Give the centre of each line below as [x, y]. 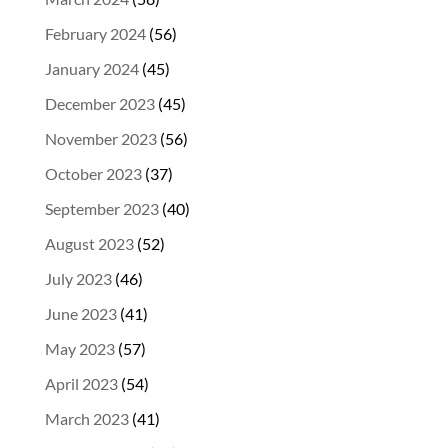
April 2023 [81, 383]
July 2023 [78, 278]
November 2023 [100, 138]
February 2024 [95, 33]
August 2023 [89, 243]
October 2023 [93, 173]
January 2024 [91, 68]
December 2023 [99, 103]
